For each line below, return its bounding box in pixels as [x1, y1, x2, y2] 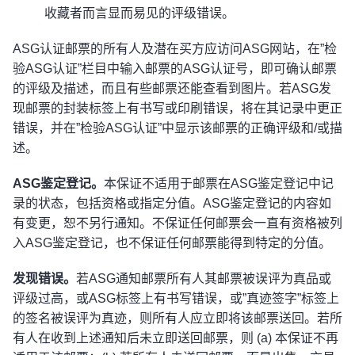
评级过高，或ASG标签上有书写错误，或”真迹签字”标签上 [13, 292, 339, 305]
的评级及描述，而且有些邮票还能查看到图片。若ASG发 [13, 82, 331, 95]
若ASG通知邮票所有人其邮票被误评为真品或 [76, 272, 331, 285]
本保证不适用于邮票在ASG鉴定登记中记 [104, 177, 334, 190]
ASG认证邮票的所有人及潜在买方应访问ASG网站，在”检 [13, 42, 337, 55]
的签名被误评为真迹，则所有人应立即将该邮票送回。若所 [13, 311, 342, 325]
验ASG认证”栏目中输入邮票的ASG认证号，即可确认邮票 [13, 62, 337, 75]
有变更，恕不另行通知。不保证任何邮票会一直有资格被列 [13, 216, 342, 230]
